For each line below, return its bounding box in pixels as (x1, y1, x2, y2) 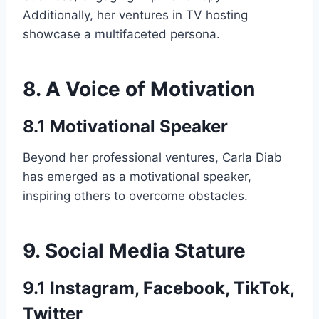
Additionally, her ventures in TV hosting (23, 7, 248, 22)
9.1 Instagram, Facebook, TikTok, (23, 277, 294, 298)
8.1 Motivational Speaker (23, 115, 228, 137)
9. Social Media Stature (23, 238, 246, 263)
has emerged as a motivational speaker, (23, 169, 251, 184)
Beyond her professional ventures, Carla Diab (23, 150, 282, 164)
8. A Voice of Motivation (23, 76, 255, 101)
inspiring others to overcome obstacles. (23, 188, 248, 203)
